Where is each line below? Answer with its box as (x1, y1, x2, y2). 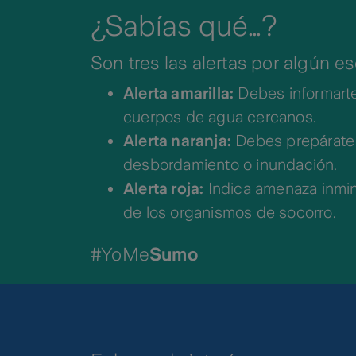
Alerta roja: (123, 179, 204, 197)
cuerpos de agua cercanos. (123, 107, 316, 126)
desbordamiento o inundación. (123, 155, 338, 173)
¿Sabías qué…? (91, 10, 277, 42)
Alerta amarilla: (123, 83, 234, 102)
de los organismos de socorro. (123, 203, 336, 221)
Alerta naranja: (123, 131, 231, 149)
